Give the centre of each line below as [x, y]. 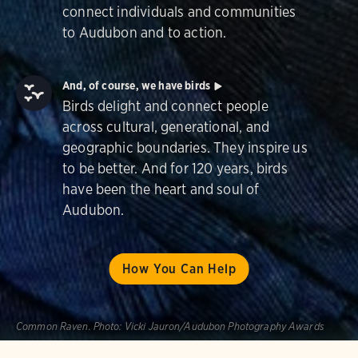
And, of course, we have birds [137, 86]
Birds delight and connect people [165, 106]
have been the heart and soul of [161, 189]
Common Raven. [54, 326]
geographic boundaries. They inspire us [185, 147]
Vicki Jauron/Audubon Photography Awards [224, 326]
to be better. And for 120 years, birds [175, 168]
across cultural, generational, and [166, 127]
